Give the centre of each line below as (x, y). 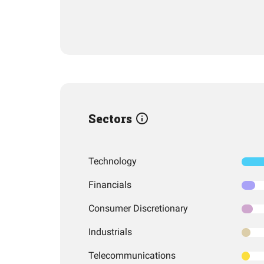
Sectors (112, 118)
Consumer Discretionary (138, 208)
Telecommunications (132, 255)
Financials (110, 185)
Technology (113, 161)
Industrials (110, 232)
